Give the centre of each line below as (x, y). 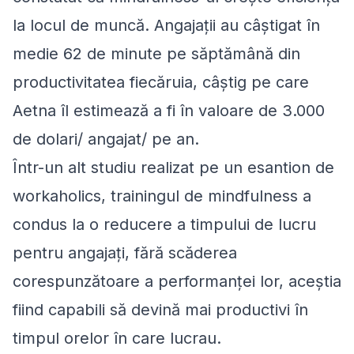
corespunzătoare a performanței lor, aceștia (177, 281)
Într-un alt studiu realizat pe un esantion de (173, 168)
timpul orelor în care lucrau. (117, 338)
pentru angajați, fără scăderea (125, 253)
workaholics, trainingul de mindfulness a (162, 196)
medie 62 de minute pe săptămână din (156, 54)
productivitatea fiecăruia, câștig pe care (161, 82)
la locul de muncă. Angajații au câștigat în (166, 25)
